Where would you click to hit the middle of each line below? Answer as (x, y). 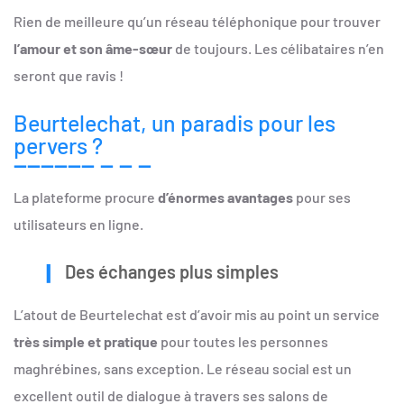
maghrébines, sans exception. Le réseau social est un (183, 368)
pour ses (322, 197)
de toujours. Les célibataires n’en (278, 49)
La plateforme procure (86, 197)
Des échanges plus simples (172, 271)
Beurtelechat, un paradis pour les (174, 122)
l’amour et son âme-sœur (93, 49)
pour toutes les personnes (243, 341)
